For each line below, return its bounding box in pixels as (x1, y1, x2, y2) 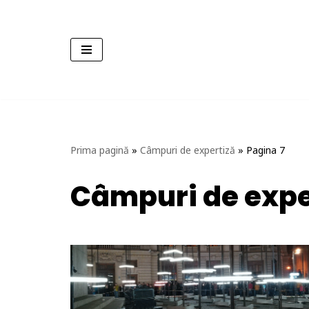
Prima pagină (70, 143, 129, 157)
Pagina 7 (246, 143, 285, 157)
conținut (10, 68, 54, 83)
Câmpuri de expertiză (140, 143, 235, 157)
